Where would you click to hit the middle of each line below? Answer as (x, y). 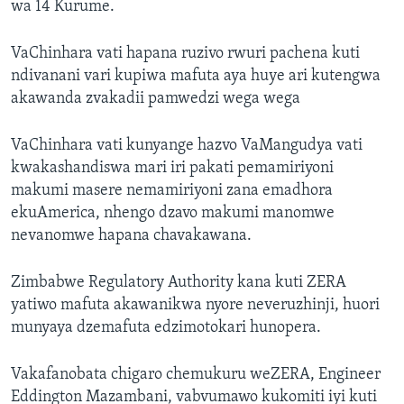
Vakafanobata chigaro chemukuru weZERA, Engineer (196, 375)
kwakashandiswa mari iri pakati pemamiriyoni (172, 169)
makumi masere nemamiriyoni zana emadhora (172, 191)
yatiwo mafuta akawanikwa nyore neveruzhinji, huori (195, 306)
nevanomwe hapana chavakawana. (131, 236)
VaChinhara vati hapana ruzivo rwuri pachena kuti (185, 54)
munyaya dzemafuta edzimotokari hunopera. (166, 328)
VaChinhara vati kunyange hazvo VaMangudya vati (187, 146)
